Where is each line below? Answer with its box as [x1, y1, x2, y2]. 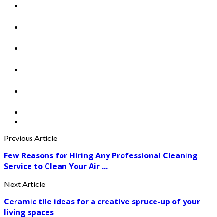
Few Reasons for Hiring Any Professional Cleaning [4, 150, 198, 161]
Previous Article [4, 133, 57, 142]
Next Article [4, 179, 45, 188]
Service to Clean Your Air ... [4, 160, 108, 171]
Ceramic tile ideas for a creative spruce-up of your [4, 196, 200, 207]
